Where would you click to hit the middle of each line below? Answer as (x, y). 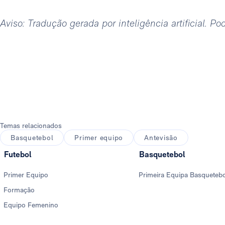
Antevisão (161, 138)
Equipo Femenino (31, 205)
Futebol (18, 155)
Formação (19, 190)
